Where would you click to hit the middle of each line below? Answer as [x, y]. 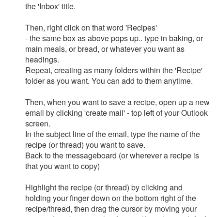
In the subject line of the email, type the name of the [113, 134]
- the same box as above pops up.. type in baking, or [114, 38]
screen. [38, 123]
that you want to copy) [62, 166]
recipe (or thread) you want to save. [85, 145]
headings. [42, 59]
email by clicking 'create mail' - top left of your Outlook [116, 113]
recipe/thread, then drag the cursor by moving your [111, 209]
